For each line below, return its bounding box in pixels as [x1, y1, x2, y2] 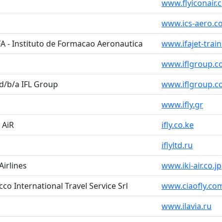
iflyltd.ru [162, 140, 193, 151]
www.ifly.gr [162, 99, 203, 110]
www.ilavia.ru [162, 201, 212, 212]
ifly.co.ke [162, 119, 194, 130]
